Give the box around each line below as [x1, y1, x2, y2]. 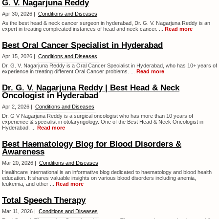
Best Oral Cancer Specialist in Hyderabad [2, 41, 163, 50]
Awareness [2, 147, 44, 156]
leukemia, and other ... [2, 181, 56, 187]
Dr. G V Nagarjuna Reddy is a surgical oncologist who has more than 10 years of [2, 113, 193, 119]
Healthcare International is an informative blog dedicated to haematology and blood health [2, 169, 212, 175]
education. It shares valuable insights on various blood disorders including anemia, [2, 175, 196, 181]
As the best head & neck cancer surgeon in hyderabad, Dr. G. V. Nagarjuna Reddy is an [2, 20, 210, 26]
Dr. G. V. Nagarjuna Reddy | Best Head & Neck [2, 83, 179, 92]
